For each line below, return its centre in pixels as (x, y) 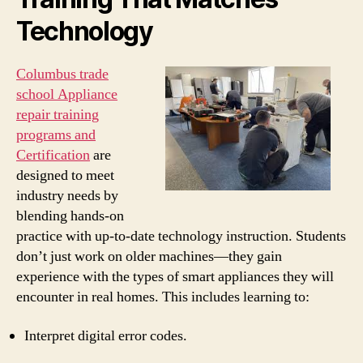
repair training (58, 115)
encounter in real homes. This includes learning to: (163, 297)
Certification (53, 155)
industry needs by (67, 196)
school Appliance (67, 94)
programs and (56, 135)
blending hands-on (70, 216)
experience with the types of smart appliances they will (175, 277)
